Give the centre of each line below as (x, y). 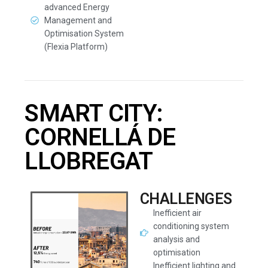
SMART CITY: (94, 113)
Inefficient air (178, 213)
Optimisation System (84, 33)
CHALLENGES (186, 199)
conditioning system (191, 226)
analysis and (177, 239)
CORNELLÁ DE (100, 137)
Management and (78, 20)
